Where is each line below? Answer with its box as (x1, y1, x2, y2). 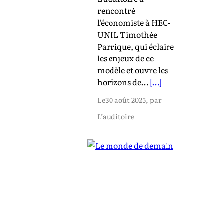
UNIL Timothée (97, 28, 157, 40)
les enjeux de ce (97, 52, 154, 64)
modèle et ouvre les (97, 63, 168, 76)
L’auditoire (97, 111, 134, 121)
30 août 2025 (105, 94, 146, 105)
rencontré (97, 4, 135, 16)
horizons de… (97, 75, 150, 88)
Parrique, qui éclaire (97, 40, 174, 52)
